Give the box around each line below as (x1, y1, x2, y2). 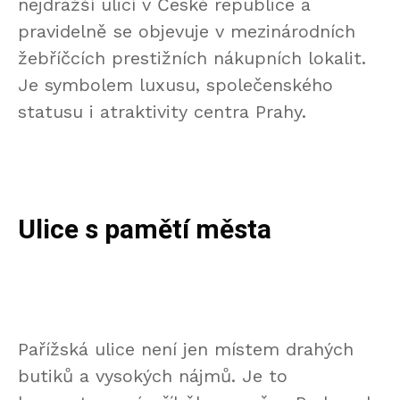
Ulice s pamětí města (18, 211, 271, 251)
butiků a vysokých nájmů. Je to (18, 365, 287, 387)
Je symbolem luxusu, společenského (18, 74, 333, 96)
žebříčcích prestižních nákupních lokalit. (18, 47, 366, 70)
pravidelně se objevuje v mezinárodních (18, 21, 355, 43)
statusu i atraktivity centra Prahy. (18, 101, 306, 123)
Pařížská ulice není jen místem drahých (18, 338, 354, 361)
